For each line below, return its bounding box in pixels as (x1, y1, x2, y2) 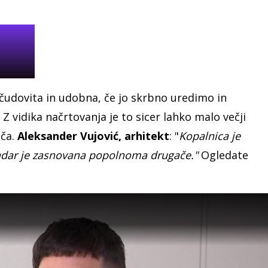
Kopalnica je (179, 128, 240, 143)
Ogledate (201, 147, 248, 162)
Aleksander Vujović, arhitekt (17, 128, 169, 143)
